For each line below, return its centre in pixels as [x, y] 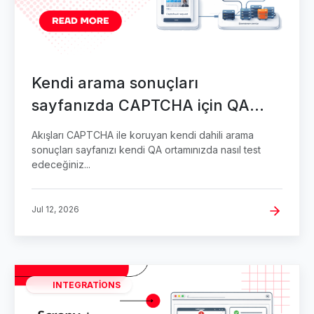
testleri [56, 128]
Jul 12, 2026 [55, 210]
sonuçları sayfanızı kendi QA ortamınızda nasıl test [146, 150]
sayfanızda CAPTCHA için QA [141, 105]
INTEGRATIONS [87, 285]
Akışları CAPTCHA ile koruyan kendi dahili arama [143, 135]
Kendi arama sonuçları [115, 83]
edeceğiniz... [61, 165]
